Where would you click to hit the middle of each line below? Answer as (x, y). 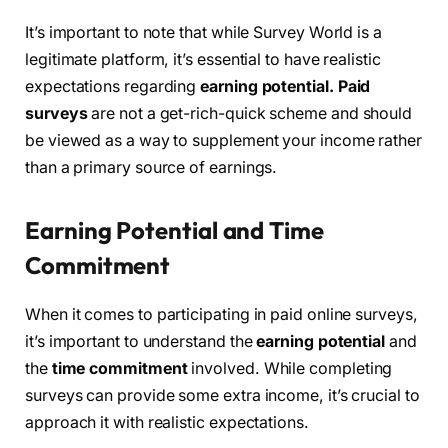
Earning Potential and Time (174, 229)
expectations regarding (113, 86)
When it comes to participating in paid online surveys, (221, 314)
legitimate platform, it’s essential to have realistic (203, 59)
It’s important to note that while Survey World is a (203, 32)
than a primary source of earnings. (151, 167)
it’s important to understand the (141, 341)
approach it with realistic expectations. (167, 422)
